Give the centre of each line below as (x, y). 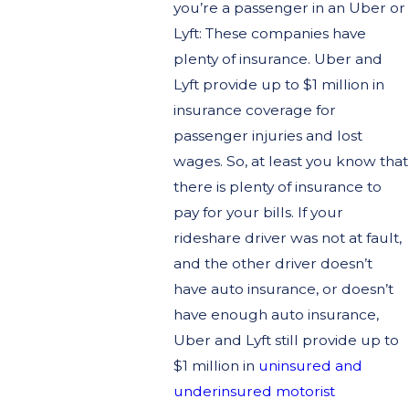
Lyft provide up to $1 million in (278, 84)
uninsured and (310, 365)
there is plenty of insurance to (277, 186)
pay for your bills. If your (258, 212)
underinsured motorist (254, 391)
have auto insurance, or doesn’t (283, 288)
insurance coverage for (254, 110)
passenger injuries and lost (267, 135)
